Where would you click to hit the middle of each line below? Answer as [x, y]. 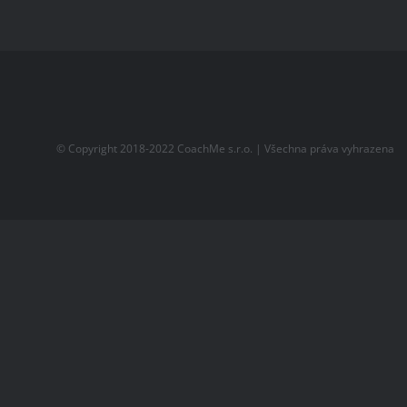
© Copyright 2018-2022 [117, 148]
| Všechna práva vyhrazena [324, 148]
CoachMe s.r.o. [215, 148]
